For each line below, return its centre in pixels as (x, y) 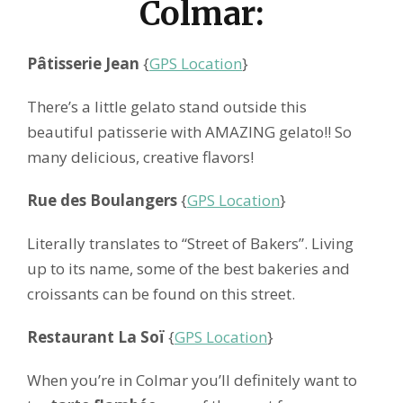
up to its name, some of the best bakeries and (188, 268)
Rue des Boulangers (102, 200)
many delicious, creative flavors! (140, 157)
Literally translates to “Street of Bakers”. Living (190, 243)
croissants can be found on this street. (161, 293)
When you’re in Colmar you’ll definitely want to (192, 380)
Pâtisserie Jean (83, 63)
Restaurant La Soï (96, 336)
